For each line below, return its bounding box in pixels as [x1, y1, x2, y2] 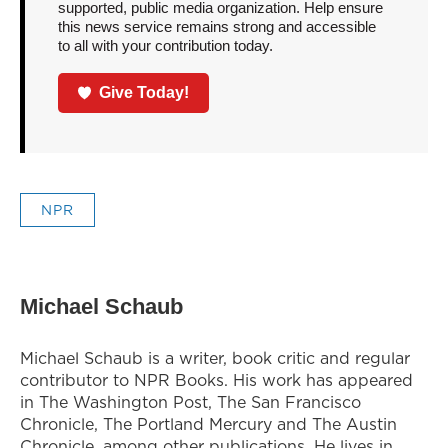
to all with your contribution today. [57, 37, 273, 55]
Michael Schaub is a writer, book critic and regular [20, 346, 410, 369]
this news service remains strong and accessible [57, 18, 376, 36]
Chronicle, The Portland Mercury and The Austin [20, 412, 397, 435]
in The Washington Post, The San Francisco [20, 390, 361, 413]
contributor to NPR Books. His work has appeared [20, 368, 413, 391]
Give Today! [99, 83, 190, 101]
